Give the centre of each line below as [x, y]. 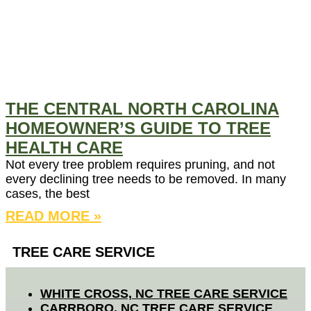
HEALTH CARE [64, 148]
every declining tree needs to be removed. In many [146, 179]
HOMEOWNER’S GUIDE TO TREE [138, 128]
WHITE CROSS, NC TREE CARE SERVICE [164, 294]
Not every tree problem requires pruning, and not [140, 165]
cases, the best [48, 194]
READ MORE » [53, 216]
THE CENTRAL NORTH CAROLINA [142, 109]
